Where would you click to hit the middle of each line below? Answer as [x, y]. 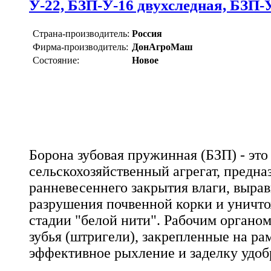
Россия [147, 34]
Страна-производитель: [81, 34]
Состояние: [56, 60]
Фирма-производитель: [80, 47]
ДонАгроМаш [162, 47]
